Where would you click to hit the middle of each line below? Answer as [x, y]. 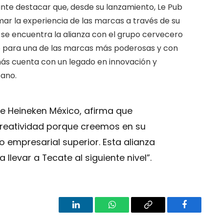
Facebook [201, 212]
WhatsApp [130, 212]
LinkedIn [91, 212]
